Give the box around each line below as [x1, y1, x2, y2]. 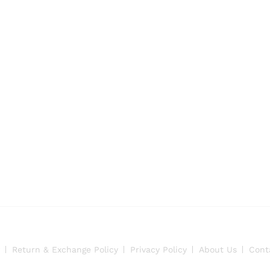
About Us [199, 245, 237, 254]
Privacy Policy [130, 245, 187, 254]
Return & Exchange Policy [12, 245, 118, 254]
